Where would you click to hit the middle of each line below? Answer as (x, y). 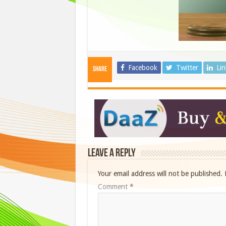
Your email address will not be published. (160, 173)
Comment (114, 186)
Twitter (187, 68)
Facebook (143, 68)
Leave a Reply (111, 153)
